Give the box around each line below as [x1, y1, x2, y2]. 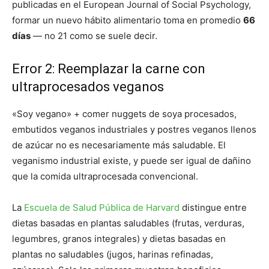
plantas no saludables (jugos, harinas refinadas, [12, 249, 213, 261]
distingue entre [180, 202, 247, 214]
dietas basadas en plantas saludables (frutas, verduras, [12, 217, 244, 229]
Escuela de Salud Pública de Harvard [24, 202, 180, 214]
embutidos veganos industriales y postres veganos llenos [12, 124, 256, 136]
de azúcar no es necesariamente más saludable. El [12, 139, 226, 151]
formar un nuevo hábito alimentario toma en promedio [12, 14, 243, 26]
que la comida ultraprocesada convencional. [12, 171, 198, 183]
